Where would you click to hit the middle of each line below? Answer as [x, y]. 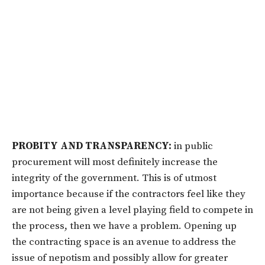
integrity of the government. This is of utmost [114, 178]
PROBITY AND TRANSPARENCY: [92, 146]
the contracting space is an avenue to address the [124, 242]
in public [192, 146]
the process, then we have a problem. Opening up [124, 226]
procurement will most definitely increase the [115, 162]
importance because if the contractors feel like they [129, 194]
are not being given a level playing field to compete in [132, 210]
